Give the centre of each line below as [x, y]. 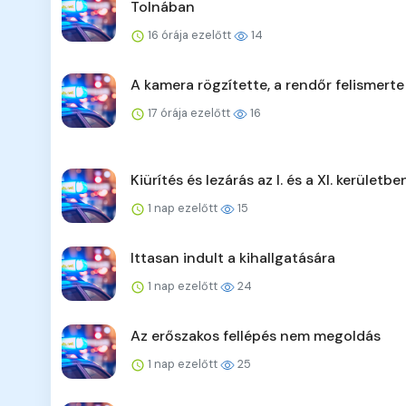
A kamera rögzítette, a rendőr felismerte [267, 85]
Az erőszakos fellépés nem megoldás [256, 336]
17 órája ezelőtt [189, 113]
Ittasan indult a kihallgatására [233, 258]
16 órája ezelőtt [189, 35]
